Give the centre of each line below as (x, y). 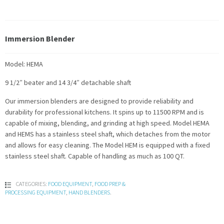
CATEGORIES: (32, 183)
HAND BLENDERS (89, 192)
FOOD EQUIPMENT (70, 183)
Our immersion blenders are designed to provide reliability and (99, 101)
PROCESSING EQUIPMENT (35, 192)
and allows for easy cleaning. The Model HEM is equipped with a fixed (107, 145)
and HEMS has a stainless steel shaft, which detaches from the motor (108, 134)
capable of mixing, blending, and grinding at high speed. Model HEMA (107, 123)
